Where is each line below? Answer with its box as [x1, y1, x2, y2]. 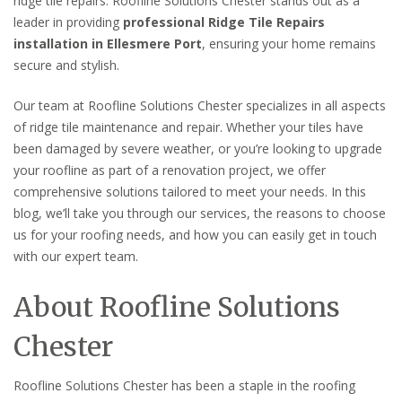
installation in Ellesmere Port [13, 34, 202, 52]
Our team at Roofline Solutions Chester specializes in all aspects [13, 97, 386, 115]
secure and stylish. [13, 56, 119, 74]
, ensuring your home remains [202, 34, 376, 52]
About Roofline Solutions [13, 290, 340, 325]
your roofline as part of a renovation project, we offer [13, 162, 326, 179]
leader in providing [13, 13, 123, 31]
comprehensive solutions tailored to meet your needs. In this [13, 183, 366, 201]
